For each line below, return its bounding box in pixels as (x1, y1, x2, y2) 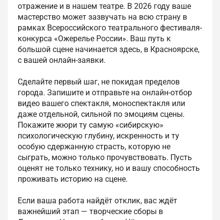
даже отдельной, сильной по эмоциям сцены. (18, 109, 185, 119)
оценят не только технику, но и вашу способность (18, 163, 200, 173)
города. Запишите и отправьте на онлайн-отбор (18, 87, 192, 97)
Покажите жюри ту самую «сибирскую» (18, 120, 164, 130)
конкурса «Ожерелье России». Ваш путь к (18, 33, 171, 43)
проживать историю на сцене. (18, 174, 128, 184)
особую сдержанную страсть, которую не (18, 141, 170, 151)
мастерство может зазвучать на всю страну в (18, 12, 187, 22)
